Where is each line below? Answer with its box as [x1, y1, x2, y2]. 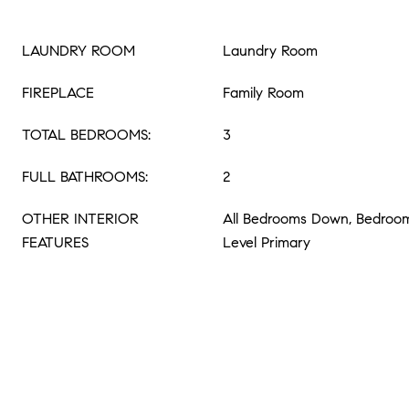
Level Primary [223, 234, 310, 251]
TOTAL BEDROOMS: [22, 126, 151, 143]
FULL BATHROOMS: [22, 168, 148, 185]
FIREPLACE [22, 84, 94, 101]
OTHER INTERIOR [22, 210, 139, 227]
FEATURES [22, 234, 89, 251]
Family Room [223, 84, 304, 101]
